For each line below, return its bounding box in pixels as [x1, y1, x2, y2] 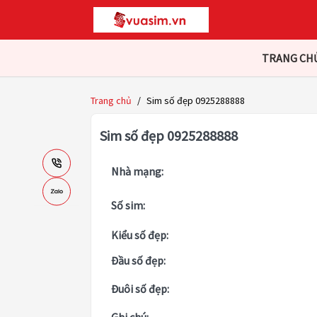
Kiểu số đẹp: [111, 228, 168, 243]
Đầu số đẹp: [111, 253, 166, 268]
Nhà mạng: [111, 164, 163, 179]
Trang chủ [91, 94, 132, 108]
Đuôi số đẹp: [111, 282, 169, 296]
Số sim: [111, 198, 145, 213]
